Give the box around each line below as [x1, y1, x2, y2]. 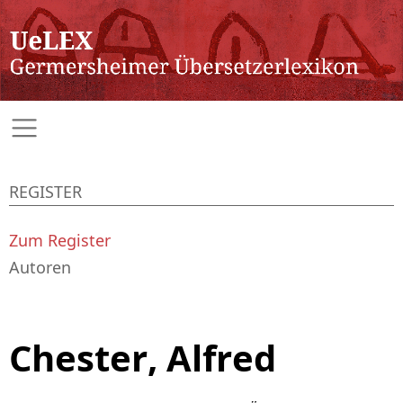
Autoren [9, 255, 71, 278]
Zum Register [9, 228, 111, 251]
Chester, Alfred [9, 333, 276, 382]
